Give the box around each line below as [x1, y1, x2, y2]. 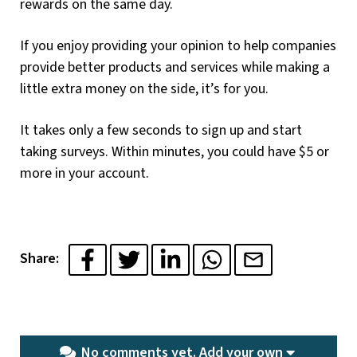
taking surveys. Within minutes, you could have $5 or [20, 141, 329, 162]
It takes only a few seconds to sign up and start [20, 120, 302, 140]
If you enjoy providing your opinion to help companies [20, 35, 336, 56]
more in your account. [20, 163, 149, 183]
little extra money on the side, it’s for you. [20, 78, 269, 99]
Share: [20, 249, 69, 269]
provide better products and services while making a [20, 57, 330, 77]
